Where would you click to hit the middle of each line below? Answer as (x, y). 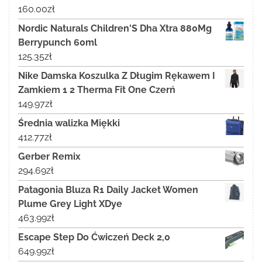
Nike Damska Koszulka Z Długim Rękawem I (117, 76)
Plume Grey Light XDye (70, 204)
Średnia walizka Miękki (69, 123)
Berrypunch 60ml (58, 43)
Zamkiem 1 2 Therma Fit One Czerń (97, 90)
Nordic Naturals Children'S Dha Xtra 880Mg (115, 29)
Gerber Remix (49, 157)
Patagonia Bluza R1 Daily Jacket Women (108, 190)
